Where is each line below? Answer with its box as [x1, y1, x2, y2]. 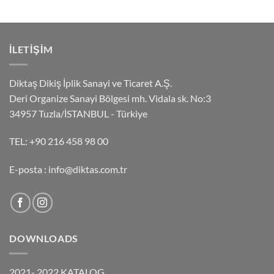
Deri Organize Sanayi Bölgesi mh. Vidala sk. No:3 [9, 92, 213, 104]
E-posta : [9, 163, 48, 176]
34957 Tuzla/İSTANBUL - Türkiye [9, 107, 147, 119]
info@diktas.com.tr [48, 163, 127, 176]
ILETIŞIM [9, 43, 53, 56]
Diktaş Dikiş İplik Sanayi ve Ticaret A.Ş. [9, 76, 174, 89]
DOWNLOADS [9, 232, 79, 244]
